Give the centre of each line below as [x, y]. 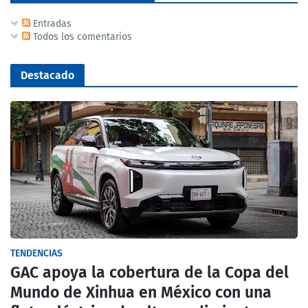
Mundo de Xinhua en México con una [141, 292]
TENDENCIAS [36, 253]
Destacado [47, 75]
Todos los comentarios [81, 37]
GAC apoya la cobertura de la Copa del [150, 272]
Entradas [51, 24]
